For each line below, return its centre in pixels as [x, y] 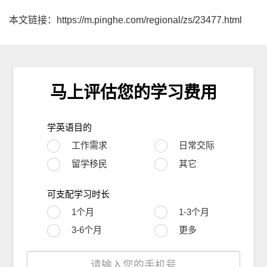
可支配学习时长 [79, 194]
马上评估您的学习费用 [133, 93]
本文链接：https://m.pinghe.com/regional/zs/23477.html [125, 20]
